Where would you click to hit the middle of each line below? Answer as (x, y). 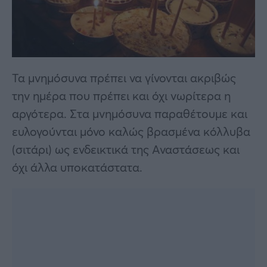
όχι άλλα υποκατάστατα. (77, 167)
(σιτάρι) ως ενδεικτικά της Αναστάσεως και (126, 150)
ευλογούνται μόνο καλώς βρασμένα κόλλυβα (131, 132)
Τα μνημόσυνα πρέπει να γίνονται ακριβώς (124, 78)
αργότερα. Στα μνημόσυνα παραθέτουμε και (130, 114)
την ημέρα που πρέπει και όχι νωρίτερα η (121, 96)
